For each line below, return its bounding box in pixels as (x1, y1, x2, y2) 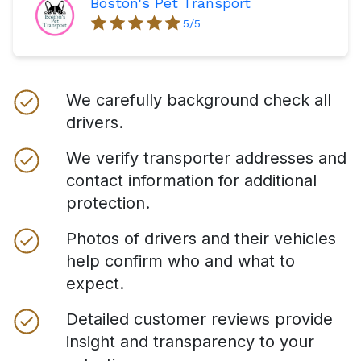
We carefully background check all (66, 90, 331, 110)
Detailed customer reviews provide (66, 309, 333, 330)
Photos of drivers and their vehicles (66, 229, 336, 249)
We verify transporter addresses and (66, 148, 346, 168)
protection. (66, 193, 150, 214)
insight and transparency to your (66, 332, 314, 352)
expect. (66, 274, 124, 294)
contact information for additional (66, 171, 317, 191)
